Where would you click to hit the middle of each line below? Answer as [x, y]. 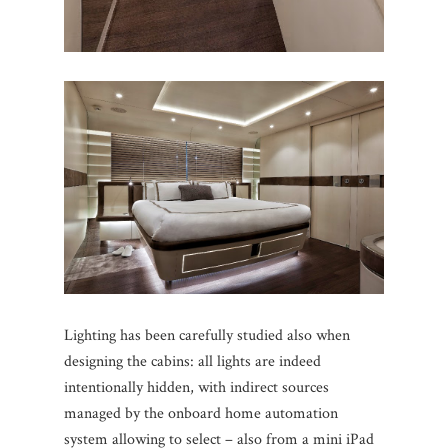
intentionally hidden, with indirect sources [196, 388]
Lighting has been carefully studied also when [207, 336]
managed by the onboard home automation [201, 414]
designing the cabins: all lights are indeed [192, 362]
